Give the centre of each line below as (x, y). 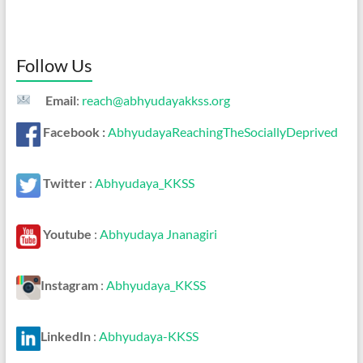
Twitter (64, 182)
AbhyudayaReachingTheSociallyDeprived (222, 131)
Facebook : (75, 131)
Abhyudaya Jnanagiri (158, 233)
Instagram (69, 284)
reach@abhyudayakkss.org (156, 100)
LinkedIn (65, 335)
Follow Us (54, 65)
